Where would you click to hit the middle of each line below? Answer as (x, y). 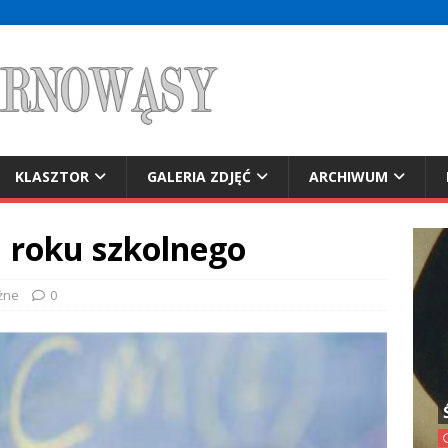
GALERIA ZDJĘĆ (199, 176)
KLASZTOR (52, 176)
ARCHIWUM (348, 176)
